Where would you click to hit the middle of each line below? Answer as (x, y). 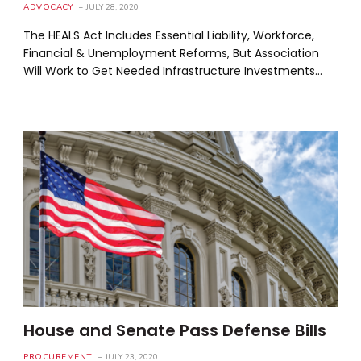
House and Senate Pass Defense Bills (175, 330)
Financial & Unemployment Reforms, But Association (172, 53)
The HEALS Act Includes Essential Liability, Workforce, (169, 35)
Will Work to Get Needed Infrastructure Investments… (173, 71)
